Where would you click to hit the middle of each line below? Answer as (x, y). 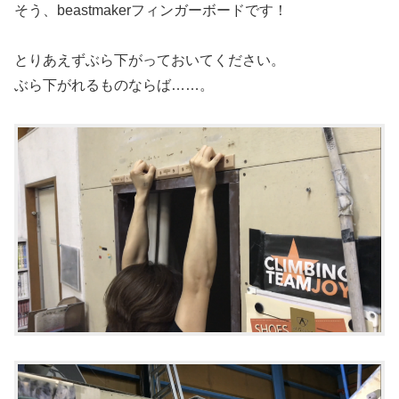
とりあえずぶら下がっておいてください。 (150, 61)
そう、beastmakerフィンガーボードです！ (151, 10)
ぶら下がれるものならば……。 (114, 85)
